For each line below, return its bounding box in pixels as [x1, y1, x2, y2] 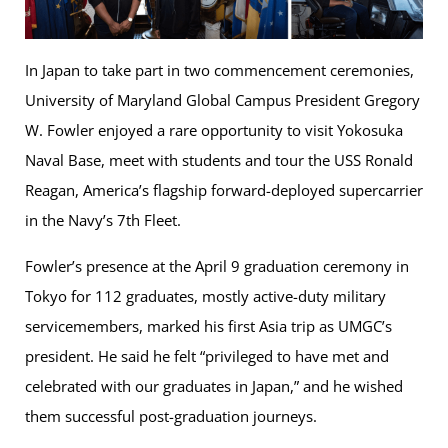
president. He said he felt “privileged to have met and [25, 346, 389, 367]
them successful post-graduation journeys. [25, 406, 321, 427]
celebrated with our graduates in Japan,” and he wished [25, 376, 403, 397]
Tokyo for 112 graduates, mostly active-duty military [25, 286, 386, 307]
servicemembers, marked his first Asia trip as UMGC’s [25, 316, 392, 337]
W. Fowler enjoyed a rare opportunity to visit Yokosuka [25, 120, 403, 141]
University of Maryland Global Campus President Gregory [25, 90, 420, 111]
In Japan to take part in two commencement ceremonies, [25, 60, 414, 81]
